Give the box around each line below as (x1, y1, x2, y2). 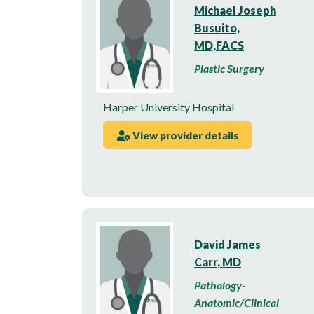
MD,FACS (194, 38, 244, 52)
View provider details (130, 128, 239, 142)
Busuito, (194, 20, 240, 34)
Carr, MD (194, 255, 241, 269)
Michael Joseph (194, 3, 276, 17)
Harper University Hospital (103, 100, 234, 114)
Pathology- (194, 278, 245, 292)
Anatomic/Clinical (194, 296, 279, 310)
